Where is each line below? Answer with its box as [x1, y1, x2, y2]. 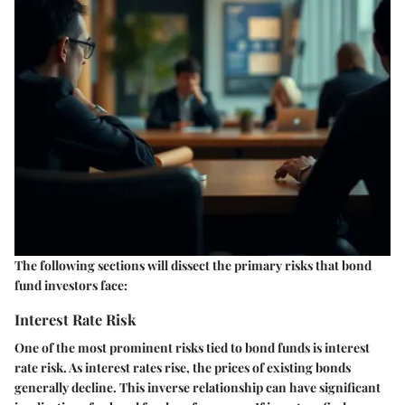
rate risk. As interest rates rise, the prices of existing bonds [14, 358, 351, 376]
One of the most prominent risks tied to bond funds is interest [14, 338, 370, 356]
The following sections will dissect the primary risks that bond [14, 256, 372, 274]
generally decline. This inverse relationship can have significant [14, 378, 381, 396]
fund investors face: [14, 276, 127, 294]
